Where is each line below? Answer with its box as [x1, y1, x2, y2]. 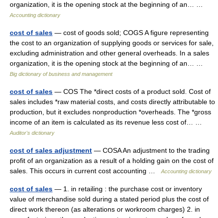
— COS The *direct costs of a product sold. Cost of [53, 88, 211, 95]
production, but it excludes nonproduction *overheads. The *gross [10, 108, 211, 116]
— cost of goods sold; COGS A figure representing [53, 29, 209, 36]
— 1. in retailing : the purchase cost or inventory [53, 185, 202, 193]
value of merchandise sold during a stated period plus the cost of [10, 195, 209, 203]
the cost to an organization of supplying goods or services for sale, [10, 39, 214, 47]
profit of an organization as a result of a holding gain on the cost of [10, 157, 214, 164]
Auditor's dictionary [10, 130, 54, 136]
